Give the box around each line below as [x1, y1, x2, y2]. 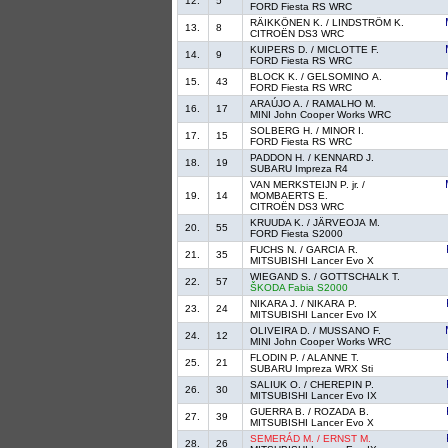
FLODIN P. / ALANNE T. [250, 352, 360, 364]
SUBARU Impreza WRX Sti [250, 363, 374, 375]
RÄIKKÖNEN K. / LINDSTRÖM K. [250, 17, 405, 29]
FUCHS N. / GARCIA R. [250, 244, 359, 256]
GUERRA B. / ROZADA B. [250, 406, 370, 418]
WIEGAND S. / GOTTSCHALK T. [250, 271, 401, 283]
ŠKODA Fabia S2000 [250, 282, 349, 294]
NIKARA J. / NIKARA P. [250, 298, 358, 310]
